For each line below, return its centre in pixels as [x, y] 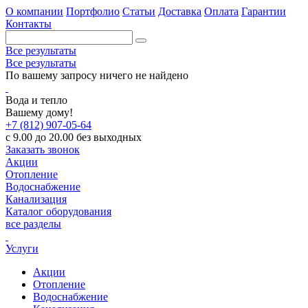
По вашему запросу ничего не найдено [97, 75]
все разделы [33, 224]
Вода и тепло [36, 100]
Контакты [29, 24]
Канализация [36, 199]
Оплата [221, 11]
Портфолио [93, 11]
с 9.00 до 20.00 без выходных [74, 137]
